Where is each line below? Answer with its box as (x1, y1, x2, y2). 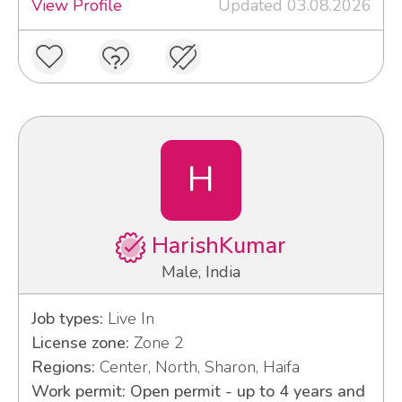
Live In (102, 307, 154, 329)
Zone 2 (128, 331, 184, 354)
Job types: (31, 307, 103, 329)
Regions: (31, 355, 95, 378)
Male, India (162, 260, 240, 283)
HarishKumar (145, 230, 287, 261)
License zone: (31, 331, 129, 354)
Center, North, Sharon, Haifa (94, 355, 300, 378)
